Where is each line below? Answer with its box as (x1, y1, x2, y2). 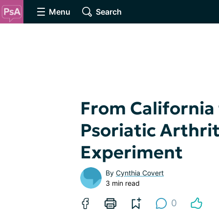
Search (96, 7, 122, 17)
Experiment (80, 141, 183, 163)
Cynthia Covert (116, 169, 164, 177)
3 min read (106, 179, 140, 187)
